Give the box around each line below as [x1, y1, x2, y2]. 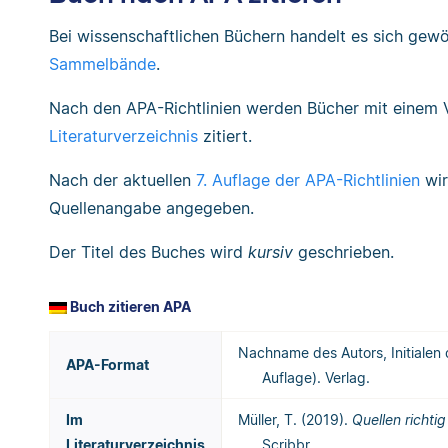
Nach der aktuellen [49, 170, 196, 191]
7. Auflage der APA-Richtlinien [196, 170, 420, 191]
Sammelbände [49, 54, 156, 75]
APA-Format [66, 356, 149, 374]
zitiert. [198, 126, 252, 147]
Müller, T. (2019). [238, 411, 352, 429]
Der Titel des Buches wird [49, 242, 248, 263]
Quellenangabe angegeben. [49, 198, 254, 219]
